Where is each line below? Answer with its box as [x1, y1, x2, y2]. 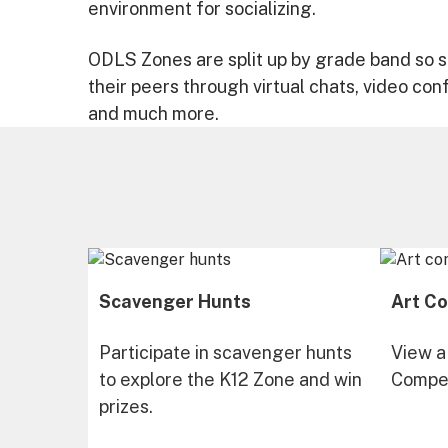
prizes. [98, 396, 153, 417]
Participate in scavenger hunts [98, 342, 352, 363]
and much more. [88, 103, 219, 124]
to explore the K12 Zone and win [98, 369, 362, 390]
